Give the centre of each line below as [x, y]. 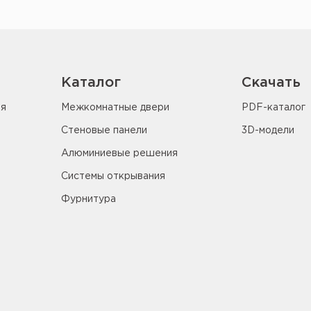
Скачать [271, 83]
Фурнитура [89, 199]
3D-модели [268, 131]
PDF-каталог [274, 108]
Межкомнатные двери [115, 108]
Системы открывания [113, 176]
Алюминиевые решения [119, 153]
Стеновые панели [104, 131]
